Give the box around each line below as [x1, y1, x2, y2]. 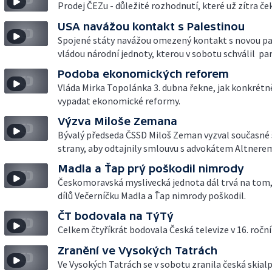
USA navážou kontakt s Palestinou [58, 20, 245, 33]
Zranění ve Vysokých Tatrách [58, 244, 217, 257]
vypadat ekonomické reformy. [58, 95, 180, 107]
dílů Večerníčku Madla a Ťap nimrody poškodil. [58, 189, 246, 202]
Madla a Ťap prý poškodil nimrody [58, 162, 244, 175]
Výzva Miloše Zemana [58, 115, 177, 127]
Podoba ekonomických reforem [58, 67, 229, 80]
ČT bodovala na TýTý [58, 209, 174, 222]
